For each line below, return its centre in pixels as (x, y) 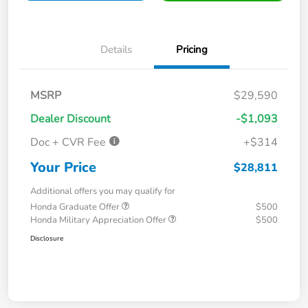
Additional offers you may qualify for (103, 191)
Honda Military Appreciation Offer (99, 220)
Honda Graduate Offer (76, 207)
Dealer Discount (70, 119)
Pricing (192, 50)
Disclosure (47, 239)
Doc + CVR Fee (69, 143)
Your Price (63, 168)
